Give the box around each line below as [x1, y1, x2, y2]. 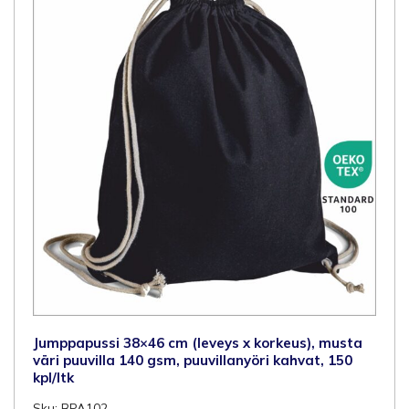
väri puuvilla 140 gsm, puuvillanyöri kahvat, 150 [33, 351, 352, 369]
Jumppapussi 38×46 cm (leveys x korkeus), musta [33, 333, 362, 351]
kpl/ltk [33, 368, 74, 386]
